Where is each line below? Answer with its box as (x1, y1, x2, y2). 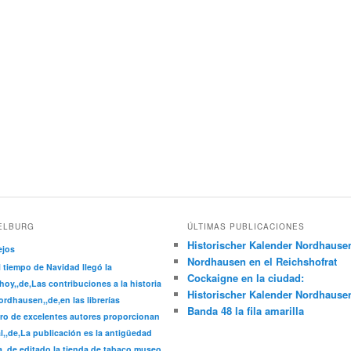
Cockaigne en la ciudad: (187, 270, 305, 286)
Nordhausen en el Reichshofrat (187, 254, 338, 270)
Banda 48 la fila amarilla (187, 303, 305, 319)
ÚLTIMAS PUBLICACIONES (187, 221, 306, 233)
